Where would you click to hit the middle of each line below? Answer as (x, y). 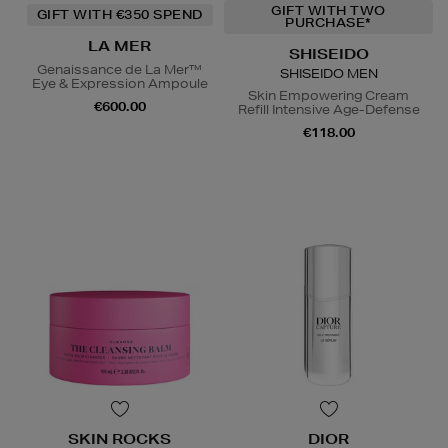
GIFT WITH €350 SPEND (119, 15)
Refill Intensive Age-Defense (328, 110)
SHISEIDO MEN (328, 74)
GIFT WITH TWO (328, 11)
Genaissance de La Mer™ (119, 70)
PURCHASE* (328, 23)
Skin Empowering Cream (328, 96)
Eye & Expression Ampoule (119, 84)
